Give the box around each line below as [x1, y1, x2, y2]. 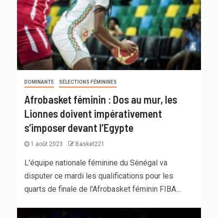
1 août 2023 [29, 141, 64, 148]
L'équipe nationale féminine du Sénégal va [24, 158, 167, 168]
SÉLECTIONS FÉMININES [59, 79, 117, 85]
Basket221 [75, 141, 105, 148]
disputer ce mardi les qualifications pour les [24, 171, 173, 181]
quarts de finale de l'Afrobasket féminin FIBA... [24, 184, 181, 194]
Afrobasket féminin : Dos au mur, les [24, 93, 177, 106]
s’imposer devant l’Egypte [24, 121, 133, 134]
